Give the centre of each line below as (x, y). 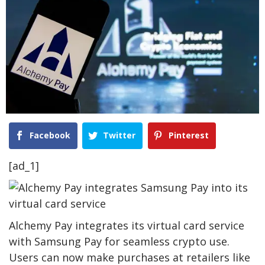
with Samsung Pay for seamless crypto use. (119, 242)
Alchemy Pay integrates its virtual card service (127, 226)
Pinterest (188, 135)
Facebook (50, 135)
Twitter (119, 135)
